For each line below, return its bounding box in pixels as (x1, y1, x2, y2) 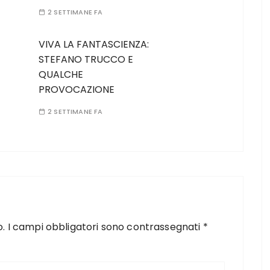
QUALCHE (39, 67, 83, 81)
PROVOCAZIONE (39, 83, 115, 96)
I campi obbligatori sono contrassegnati (7, 220, 203, 234)
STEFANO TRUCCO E (39, 52, 133, 66)
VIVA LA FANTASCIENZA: (39, 37, 149, 51)
